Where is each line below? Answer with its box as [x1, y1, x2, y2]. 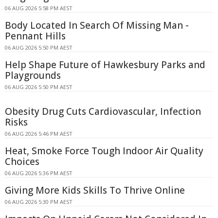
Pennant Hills [5, 30, 66, 43]
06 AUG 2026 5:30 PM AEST [5, 198, 73, 206]
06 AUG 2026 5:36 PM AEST [5, 169, 73, 177]
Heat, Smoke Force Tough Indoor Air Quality [5, 145, 203, 158]
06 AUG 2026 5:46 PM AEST [5, 130, 73, 138]
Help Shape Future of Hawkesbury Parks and [5, 58, 205, 72]
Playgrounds [5, 69, 61, 82]
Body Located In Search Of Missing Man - [5, 19, 189, 32]
